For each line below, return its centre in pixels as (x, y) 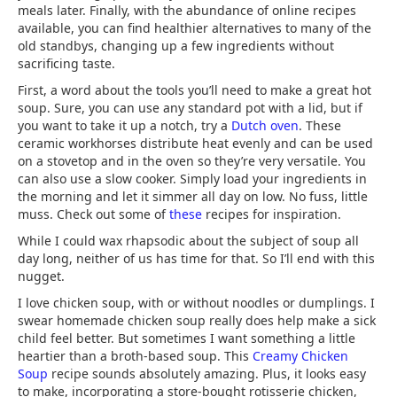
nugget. (41, 276)
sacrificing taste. (66, 64)
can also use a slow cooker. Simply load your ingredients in (192, 179)
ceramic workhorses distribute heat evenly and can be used (195, 144)
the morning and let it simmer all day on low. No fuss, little (193, 197)
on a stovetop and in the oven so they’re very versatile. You (192, 161)
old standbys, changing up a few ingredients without (176, 46)
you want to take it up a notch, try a (125, 126)
